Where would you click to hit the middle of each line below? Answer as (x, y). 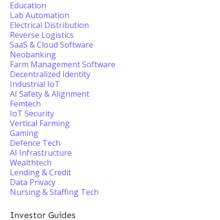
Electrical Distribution (49, 25)
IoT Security (32, 113)
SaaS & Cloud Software (52, 45)
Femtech (25, 104)
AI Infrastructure (41, 153)
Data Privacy (33, 182)
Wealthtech (31, 163)
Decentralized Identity (50, 74)
